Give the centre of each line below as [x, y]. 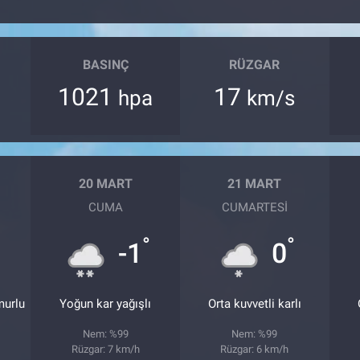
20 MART [105, 184]
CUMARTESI [254, 207]
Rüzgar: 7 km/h [105, 349]
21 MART [255, 184]
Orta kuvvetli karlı [254, 303]
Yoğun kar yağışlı [106, 303]
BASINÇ [105, 65]
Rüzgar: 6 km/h [255, 349]
